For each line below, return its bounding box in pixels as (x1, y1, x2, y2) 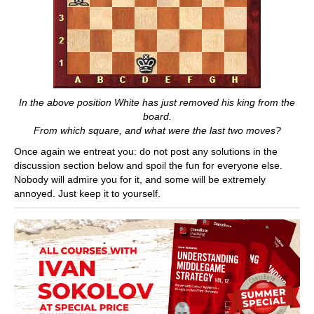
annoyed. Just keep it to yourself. (14, 187, 161, 199)
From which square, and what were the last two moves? (33, 124, 281, 136)
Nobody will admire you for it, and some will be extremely (14, 173, 266, 185)
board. (142, 110, 172, 122)
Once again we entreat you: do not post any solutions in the (14, 145, 278, 157)
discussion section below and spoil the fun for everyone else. (14, 159, 282, 171)
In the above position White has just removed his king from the (19, 96, 295, 108)
